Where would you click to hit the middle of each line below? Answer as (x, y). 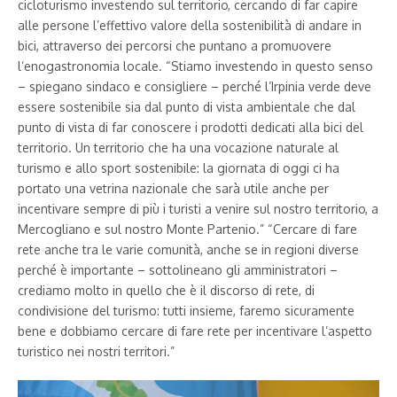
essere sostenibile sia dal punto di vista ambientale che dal (187, 106)
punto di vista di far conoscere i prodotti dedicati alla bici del (191, 127)
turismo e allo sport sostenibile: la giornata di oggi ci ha (179, 167)
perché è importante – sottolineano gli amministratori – (178, 269)
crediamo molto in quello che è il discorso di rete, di (166, 290)
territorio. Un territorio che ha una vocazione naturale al (178, 147)
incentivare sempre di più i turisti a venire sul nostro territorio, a (198, 208)
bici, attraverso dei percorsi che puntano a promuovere (175, 45)
